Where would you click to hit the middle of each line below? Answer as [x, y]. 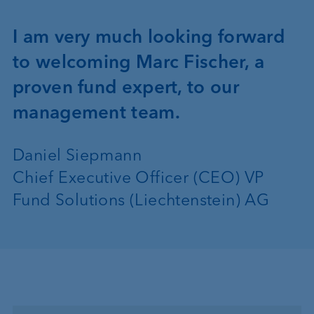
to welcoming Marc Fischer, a [139, 62]
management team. [96, 112]
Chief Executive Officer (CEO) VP [138, 178]
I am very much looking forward [149, 37]
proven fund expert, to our [126, 87]
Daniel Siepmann [77, 155]
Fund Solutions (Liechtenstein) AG [141, 200]
